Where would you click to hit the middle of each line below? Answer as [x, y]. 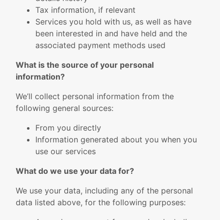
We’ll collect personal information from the [95, 96]
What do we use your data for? [75, 171]
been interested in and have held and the [111, 33]
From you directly [68, 128]
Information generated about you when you [116, 139]
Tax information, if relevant [85, 10]
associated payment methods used [100, 45]
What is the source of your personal [85, 65]
